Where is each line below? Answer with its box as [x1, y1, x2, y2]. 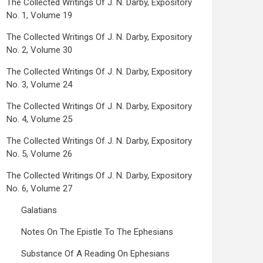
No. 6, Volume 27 [6, 183, 72, 194]
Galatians [21, 205, 57, 215]
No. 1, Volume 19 [6, 10, 72, 21]
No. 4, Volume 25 [6, 114, 72, 124]
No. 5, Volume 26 [6, 149, 72, 159]
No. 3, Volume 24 [6, 79, 72, 90]
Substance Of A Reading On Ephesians [21, 248, 170, 259]
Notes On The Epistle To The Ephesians [21, 227, 173, 237]
